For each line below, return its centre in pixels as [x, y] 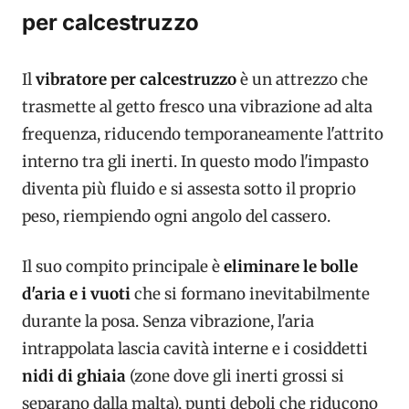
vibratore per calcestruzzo [136, 79]
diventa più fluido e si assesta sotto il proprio [189, 189]
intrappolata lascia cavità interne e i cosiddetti [195, 349]
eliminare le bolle [291, 267]
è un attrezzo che [302, 79]
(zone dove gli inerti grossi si [235, 377]
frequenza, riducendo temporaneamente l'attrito [203, 134]
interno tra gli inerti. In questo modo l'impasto [195, 161]
